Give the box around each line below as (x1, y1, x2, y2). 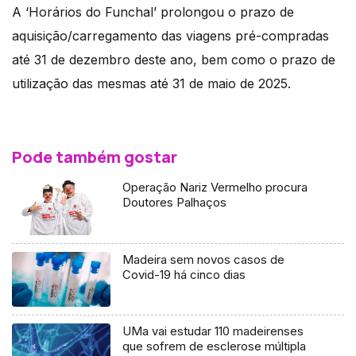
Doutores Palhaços (122, 194, 227, 210)
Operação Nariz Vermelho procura (122, 179, 308, 195)
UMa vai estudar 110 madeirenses (122, 323, 304, 339)
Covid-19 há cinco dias (122, 266, 246, 282)
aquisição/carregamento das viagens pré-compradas (12, 27, 329, 44)
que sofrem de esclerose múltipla (122, 339, 307, 354)
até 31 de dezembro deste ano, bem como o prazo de (12, 51, 335, 68)
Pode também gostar (12, 145, 177, 168)
